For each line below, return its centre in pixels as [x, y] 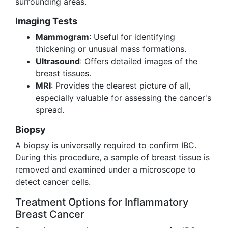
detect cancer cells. [53, 182]
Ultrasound [58, 61]
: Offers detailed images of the [139, 61]
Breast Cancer [50, 214]
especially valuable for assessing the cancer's [123, 98]
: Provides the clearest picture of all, [121, 85]
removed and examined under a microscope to [106, 169]
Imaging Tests [46, 21]
